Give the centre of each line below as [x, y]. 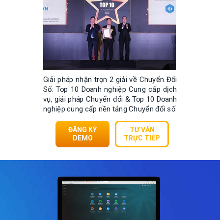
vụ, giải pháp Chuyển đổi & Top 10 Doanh [110, 99]
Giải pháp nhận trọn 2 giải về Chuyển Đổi [110, 80]
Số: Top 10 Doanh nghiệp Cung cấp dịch [110, 89]
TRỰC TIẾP [142, 138]
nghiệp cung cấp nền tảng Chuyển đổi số [109, 109]
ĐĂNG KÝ [82, 130]
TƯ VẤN [142, 130]
